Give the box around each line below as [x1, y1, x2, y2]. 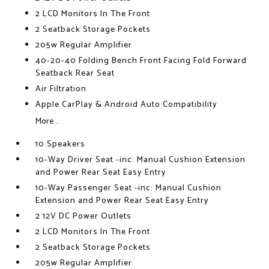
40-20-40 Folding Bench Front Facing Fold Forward [35, 54, 247, 68]
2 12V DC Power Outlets [35, 210, 132, 223]
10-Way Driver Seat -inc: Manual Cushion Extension [35, 153, 246, 167]
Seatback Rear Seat [35, 67, 115, 80]
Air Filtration [35, 82, 87, 96]
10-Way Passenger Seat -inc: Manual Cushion [35, 181, 222, 195]
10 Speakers [35, 138, 86, 151]
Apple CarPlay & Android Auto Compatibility [35, 98, 218, 112]
